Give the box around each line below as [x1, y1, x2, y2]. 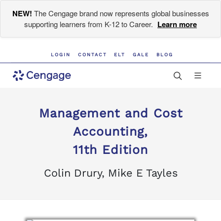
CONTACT [77, 52, 107, 57]
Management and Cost [38, 106, 183, 120]
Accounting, [73, 124, 148, 139]
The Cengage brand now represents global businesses [32, 8, 209, 18]
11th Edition [73, 143, 148, 157]
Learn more [157, 19, 197, 30]
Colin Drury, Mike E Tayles [43, 167, 178, 179]
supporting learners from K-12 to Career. [24, 19, 155, 29]
